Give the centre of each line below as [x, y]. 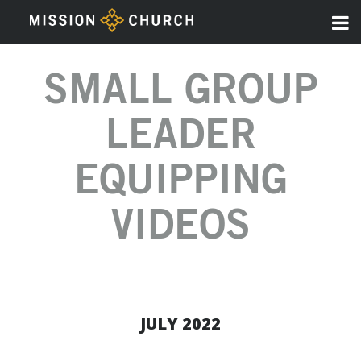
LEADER [180, 137]
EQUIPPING [180, 182]
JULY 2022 [180, 324]
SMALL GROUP [180, 91]
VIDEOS [180, 227]
